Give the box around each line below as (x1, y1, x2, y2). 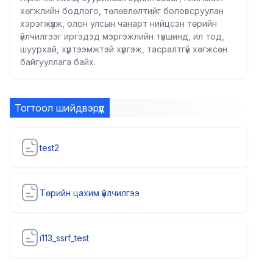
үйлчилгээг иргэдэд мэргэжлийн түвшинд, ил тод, (20, 31, 224, 41)
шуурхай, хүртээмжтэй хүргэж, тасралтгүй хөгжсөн (20, 44, 227, 54)
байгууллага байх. (20, 57, 96, 67)
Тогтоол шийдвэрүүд (15, 102, 105, 114)
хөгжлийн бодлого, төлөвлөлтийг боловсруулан (20, 5, 224, 16)
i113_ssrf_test (40, 232, 89, 243)
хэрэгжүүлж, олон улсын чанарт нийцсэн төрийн (20, 18, 217, 29)
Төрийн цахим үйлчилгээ (40, 187, 140, 198)
